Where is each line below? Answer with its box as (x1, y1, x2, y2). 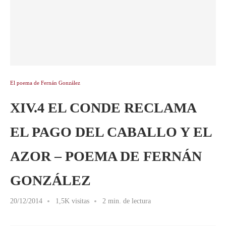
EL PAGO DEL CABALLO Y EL (10, 124, 211, 140)
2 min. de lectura (102, 197, 151, 205)
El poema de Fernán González (10, 80, 80, 86)
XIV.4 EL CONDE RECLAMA (10, 100, 196, 116)
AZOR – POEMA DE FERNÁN (10, 148, 202, 164)
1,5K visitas (55, 197, 89, 205)
